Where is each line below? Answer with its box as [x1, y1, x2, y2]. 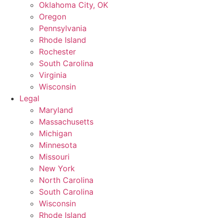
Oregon [39, 12, 66, 21]
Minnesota [39, 140, 77, 150]
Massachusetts [39, 117, 93, 127]
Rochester [39, 47, 76, 56]
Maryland [39, 105, 73, 115]
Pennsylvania [39, 23, 87, 33]
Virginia [39, 70, 67, 80]
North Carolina [39, 175, 93, 185]
